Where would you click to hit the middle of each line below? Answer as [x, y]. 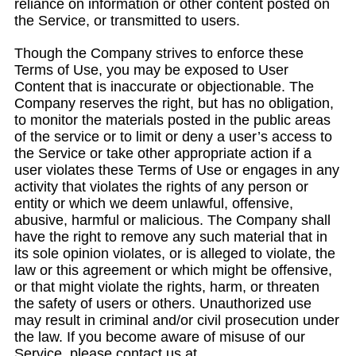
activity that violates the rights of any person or [161, 187]
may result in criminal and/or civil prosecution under [177, 320]
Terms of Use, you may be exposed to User [151, 70]
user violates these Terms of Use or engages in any [177, 170]
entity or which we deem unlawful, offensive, [154, 203]
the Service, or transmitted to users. [127, 21]
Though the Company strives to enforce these [159, 53]
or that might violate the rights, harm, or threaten [167, 287]
